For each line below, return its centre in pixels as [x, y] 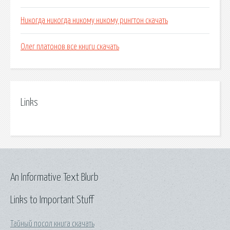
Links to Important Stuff [52, 200]
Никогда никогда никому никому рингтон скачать [94, 21]
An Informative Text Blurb [54, 177]
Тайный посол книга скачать [52, 224]
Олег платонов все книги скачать [70, 47]
